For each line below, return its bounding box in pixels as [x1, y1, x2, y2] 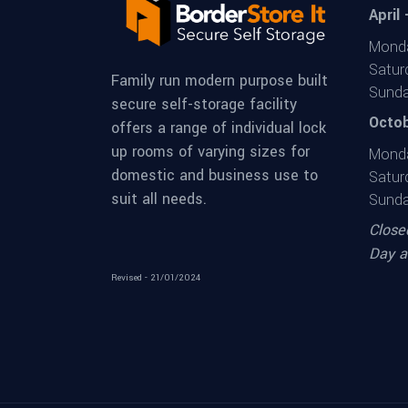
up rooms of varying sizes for [111, 141, 310, 163]
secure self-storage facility [111, 94, 297, 116]
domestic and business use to [111, 165, 318, 187]
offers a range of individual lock [111, 117, 326, 139]
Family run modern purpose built [111, 70, 328, 92]
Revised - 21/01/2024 [111, 271, 200, 285]
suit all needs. [111, 189, 207, 210]
